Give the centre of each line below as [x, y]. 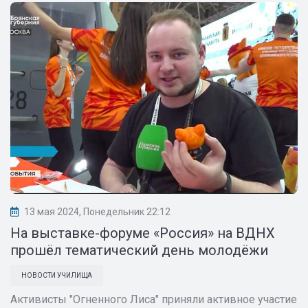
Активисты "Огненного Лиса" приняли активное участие [154, 299]
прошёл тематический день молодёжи [139, 250]
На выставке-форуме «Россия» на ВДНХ [143, 233]
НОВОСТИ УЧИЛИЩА [57, 275]
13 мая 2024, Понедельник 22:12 [97, 211]
